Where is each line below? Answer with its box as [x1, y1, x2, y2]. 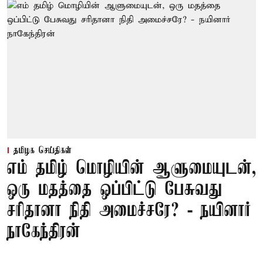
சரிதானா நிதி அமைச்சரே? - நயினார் [7, 201, 251, 222]
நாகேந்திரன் [7, 222, 80, 243]
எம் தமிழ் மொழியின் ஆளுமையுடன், [7, 159, 256, 180]
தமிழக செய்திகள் [14, 146, 72, 157]
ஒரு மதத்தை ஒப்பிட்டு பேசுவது [7, 180, 222, 201]
